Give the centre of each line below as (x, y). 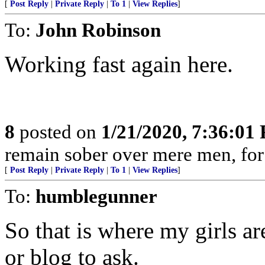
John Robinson (98, 30)
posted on (58, 132)
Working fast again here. (119, 64)
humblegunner (96, 196)
